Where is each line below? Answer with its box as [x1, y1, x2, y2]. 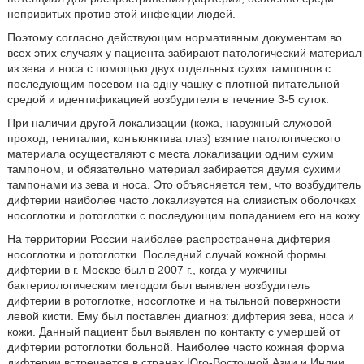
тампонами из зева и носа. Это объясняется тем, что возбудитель [6, 177, 361, 191]
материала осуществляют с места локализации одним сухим [6, 146, 334, 160]
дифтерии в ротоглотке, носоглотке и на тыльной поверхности [6, 293, 340, 307]
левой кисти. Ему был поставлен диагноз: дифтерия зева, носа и [6, 309, 354, 323]
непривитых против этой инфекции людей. [6, 6, 236, 20]
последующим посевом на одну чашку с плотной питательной [6, 76, 340, 90]
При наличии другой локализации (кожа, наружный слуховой [6, 115, 331, 129]
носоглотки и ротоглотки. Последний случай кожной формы [6, 247, 326, 261]
